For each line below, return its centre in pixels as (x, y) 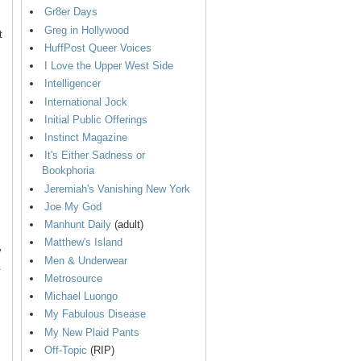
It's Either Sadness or (95, 156)
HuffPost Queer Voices (98, 48)
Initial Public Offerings (96, 119)
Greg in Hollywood (87, 30)
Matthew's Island (83, 243)
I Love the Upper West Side (109, 66)
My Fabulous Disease (95, 314)
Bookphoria (68, 171)
